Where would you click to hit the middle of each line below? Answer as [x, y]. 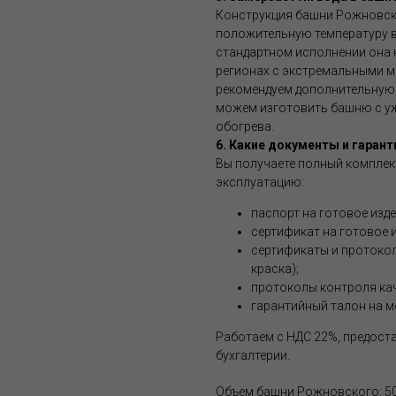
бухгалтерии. [253, 356]
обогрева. [245, 127]
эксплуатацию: [260, 183]
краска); [275, 269]
